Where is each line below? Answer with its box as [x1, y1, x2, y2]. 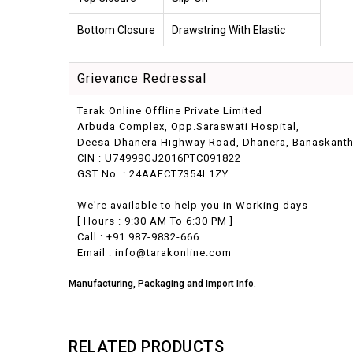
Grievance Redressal [77, 70, 206, 86]
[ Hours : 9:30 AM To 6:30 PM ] [77, 214, 233, 227]
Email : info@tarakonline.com [77, 246, 232, 258]
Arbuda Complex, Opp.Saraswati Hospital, [77, 120, 299, 132]
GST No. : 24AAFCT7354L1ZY [77, 167, 229, 180]
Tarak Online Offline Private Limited [77, 104, 262, 117]
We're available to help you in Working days [77, 199, 308, 211]
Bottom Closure [77, 23, 155, 36]
